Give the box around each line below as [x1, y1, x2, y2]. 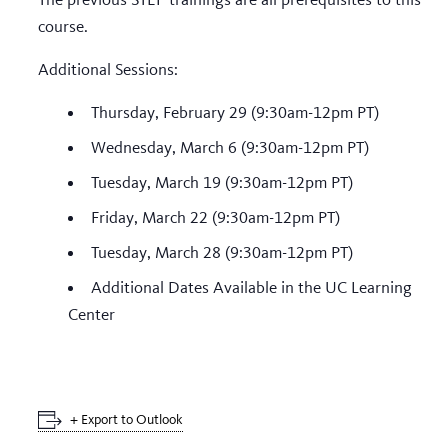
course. [38, 15, 88, 36]
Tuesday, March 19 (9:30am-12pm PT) [91, 171, 353, 192]
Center [68, 303, 115, 324]
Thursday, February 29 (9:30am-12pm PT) [91, 101, 379, 122]
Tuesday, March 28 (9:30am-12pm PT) [91, 241, 353, 262]
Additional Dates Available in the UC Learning [91, 276, 412, 297]
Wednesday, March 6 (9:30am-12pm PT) [91, 136, 369, 157]
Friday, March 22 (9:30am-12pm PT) [91, 206, 340, 227]
